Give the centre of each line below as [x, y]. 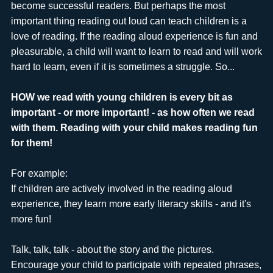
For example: [39, 174]
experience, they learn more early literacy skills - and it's [131, 204]
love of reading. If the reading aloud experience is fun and [134, 37]
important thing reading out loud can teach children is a [129, 21]
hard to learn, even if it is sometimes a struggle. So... [122, 67]
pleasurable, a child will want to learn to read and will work [136, 52]
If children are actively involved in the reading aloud [121, 189]
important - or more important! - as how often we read [133, 113]
